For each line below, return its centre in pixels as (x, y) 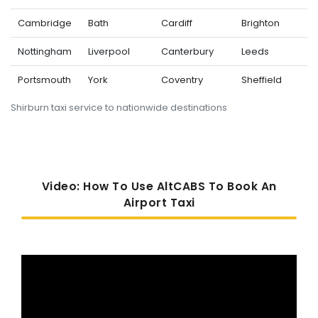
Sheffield (261, 79)
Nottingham (44, 51)
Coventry (182, 79)
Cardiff (176, 23)
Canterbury (187, 51)
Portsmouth (44, 79)
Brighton (260, 23)
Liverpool (109, 51)
